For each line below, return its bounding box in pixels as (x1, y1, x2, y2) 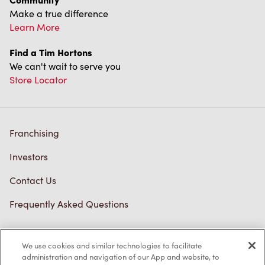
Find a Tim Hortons (9, 46, 92, 59)
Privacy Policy (9, 242, 69, 255)
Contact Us (9, 174, 56, 187)
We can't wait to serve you (9, 60, 121, 73)
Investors (9, 150, 48, 163)
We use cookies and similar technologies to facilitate (22, 240, 202, 251)
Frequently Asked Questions (9, 198, 128, 211)
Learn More (9, 21, 60, 34)
